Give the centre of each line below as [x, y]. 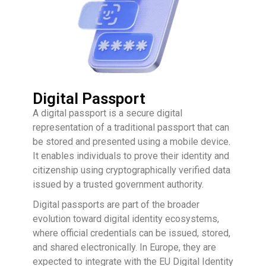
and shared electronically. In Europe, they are [124, 248]
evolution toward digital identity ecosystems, [126, 219]
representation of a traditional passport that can [131, 128]
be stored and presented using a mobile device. [132, 142]
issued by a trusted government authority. [118, 185]
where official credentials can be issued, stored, [132, 233]
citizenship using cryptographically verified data [132, 170]
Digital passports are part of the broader [116, 205]
